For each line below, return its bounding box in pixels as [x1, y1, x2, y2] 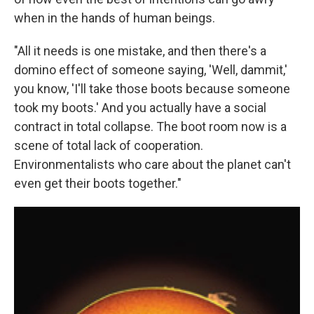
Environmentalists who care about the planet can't [14, 157, 291, 172]
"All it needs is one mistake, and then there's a [14, 43, 266, 58]
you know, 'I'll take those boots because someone [14, 81, 290, 96]
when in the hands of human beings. [14, 11, 215, 25]
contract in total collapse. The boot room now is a [14, 119, 287, 134]
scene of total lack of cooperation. [14, 138, 203, 153]
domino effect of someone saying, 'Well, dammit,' [14, 62, 287, 77]
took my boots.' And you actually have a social [14, 100, 266, 115]
